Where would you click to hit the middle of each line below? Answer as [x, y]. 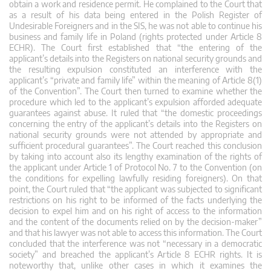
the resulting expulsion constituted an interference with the [135, 69]
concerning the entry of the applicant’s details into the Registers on [135, 123]
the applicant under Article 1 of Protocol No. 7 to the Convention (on [135, 167]
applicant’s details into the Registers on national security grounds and [135, 58]
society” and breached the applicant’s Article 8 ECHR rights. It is [135, 254]
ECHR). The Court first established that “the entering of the [135, 47]
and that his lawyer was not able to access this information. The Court [135, 232]
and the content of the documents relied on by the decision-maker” [135, 221]
